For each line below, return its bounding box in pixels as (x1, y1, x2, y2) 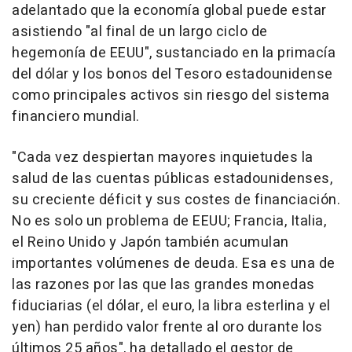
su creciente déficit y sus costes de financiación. (12, 189, 340, 211)
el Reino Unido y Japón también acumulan (12, 232, 289, 254)
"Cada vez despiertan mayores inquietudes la (12, 147, 313, 169)
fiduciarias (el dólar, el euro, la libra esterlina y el (12, 295, 331, 317)
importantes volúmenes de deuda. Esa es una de (12, 253, 335, 275)
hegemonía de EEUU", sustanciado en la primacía (12, 42, 335, 64)
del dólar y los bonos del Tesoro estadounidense (12, 64, 333, 86)
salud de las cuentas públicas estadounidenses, (12, 168, 332, 190)
